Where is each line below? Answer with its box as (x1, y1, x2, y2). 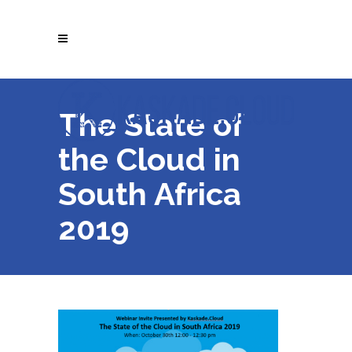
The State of (58, 106, 243, 143)
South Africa (58, 175, 241, 212)
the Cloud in (58, 141, 240, 178)
